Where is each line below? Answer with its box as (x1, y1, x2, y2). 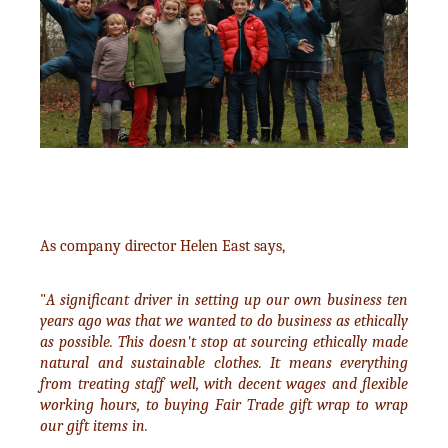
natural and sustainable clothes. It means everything (40, 352, 408, 372)
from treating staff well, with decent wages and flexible (40, 373, 408, 393)
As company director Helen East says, (40, 235, 285, 255)
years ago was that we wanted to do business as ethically (40, 310, 408, 330)
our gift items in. (40, 415, 148, 435)
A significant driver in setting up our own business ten (46, 289, 408, 309)
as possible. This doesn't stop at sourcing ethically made (40, 331, 408, 351)
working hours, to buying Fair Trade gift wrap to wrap (40, 394, 408, 414)
